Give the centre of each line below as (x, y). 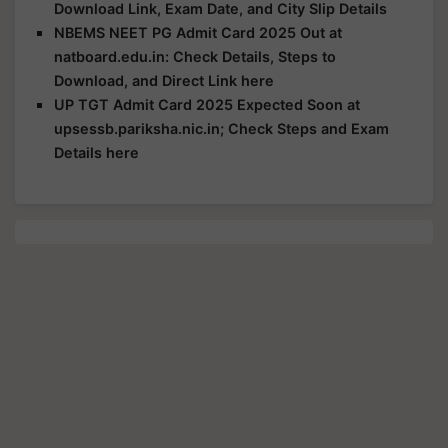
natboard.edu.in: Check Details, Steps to (195, 56)
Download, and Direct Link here (164, 80)
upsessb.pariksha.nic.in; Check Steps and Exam (221, 128)
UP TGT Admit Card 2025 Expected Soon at (207, 104)
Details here (96, 152)
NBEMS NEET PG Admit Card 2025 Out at (198, 32)
